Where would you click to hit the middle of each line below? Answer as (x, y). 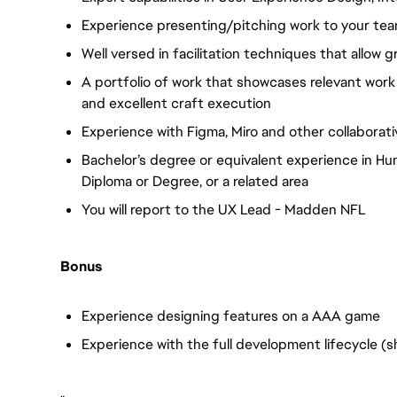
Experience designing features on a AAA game (231, 316)
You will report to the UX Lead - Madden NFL (224, 210)
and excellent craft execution (176, 103)
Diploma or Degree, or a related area (195, 181)
